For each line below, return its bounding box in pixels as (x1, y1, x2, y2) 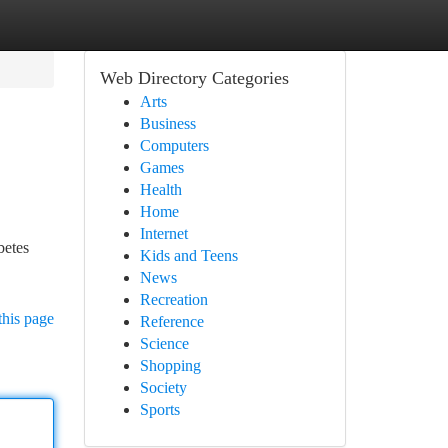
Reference (139, 313, 204, 330)
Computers (139, 137, 209, 154)
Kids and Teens (139, 247, 238, 264)
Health (139, 181, 182, 198)
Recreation (139, 291, 208, 308)
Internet (139, 225, 188, 242)
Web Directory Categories (99, 68, 289, 88)
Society (139, 379, 187, 396)
